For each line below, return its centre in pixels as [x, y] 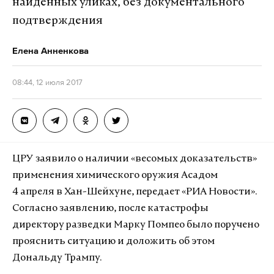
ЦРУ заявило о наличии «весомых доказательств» [135, 159]
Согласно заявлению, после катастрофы [110, 209]
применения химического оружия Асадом [116, 176]
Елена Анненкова [50, 50]
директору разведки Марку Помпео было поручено [136, 225]
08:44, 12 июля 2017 [47, 82]
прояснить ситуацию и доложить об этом [113, 242]
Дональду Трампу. [57, 258]
